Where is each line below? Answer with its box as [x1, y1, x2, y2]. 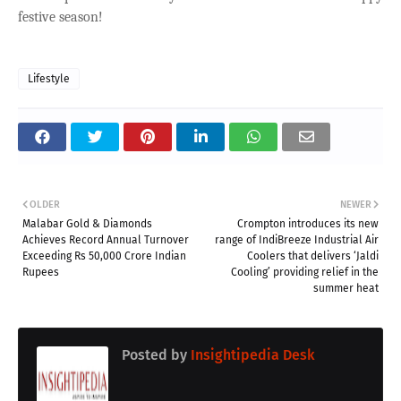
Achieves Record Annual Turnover [22, 233, 189, 246]
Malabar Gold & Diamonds [22, 217, 152, 230]
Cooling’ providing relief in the [231, 265, 379, 278]
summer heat [313, 281, 379, 294]
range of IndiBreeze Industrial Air [215, 233, 379, 246]
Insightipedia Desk [187, 346, 315, 363]
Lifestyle [28, 72, 70, 85]
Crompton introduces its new [237, 217, 379, 230]
